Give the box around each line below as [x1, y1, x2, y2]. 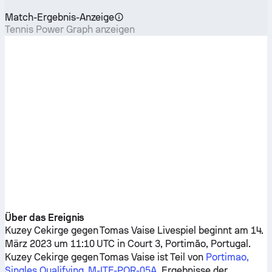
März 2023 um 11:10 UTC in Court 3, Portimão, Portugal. [5, 238, 251, 250]
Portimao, [205, 251, 249, 263]
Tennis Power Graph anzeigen [5, 24, 135, 35]
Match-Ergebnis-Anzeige [5, 12, 115, 23]
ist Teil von [155, 251, 206, 263]
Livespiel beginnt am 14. [155, 225, 264, 236]
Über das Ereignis [5, 212, 84, 223]
